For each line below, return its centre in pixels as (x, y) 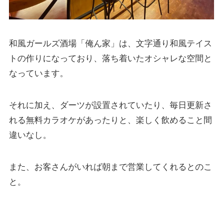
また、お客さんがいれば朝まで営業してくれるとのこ (110, 167)
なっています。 (38, 73)
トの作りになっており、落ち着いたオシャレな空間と (110, 58)
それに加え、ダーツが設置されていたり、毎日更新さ (110, 105)
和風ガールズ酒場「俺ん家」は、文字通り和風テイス (110, 43)
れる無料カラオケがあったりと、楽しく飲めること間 (110, 120)
